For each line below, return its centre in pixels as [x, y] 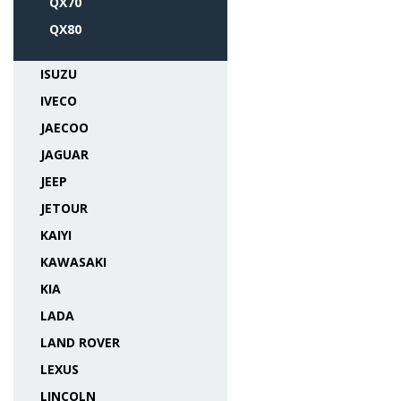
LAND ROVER [80, 342]
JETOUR [64, 208]
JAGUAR [64, 154]
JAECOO [64, 128]
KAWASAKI [73, 262]
